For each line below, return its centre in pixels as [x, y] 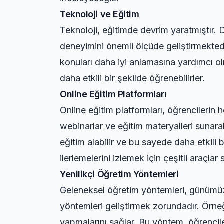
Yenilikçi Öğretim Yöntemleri [119, 174]
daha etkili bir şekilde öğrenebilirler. [132, 78]
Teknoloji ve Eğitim [100, 14]
